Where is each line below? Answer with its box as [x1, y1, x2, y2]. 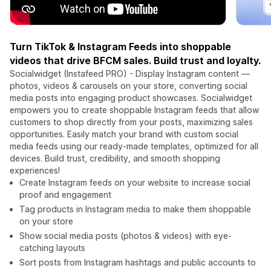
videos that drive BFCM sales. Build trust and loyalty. [10, 54, 261, 67]
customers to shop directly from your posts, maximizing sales [10, 117, 253, 128]
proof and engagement [19, 189, 111, 200]
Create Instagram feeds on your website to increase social [19, 177, 250, 188]
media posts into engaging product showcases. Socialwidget [10, 93, 252, 103]
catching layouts [19, 243, 85, 253]
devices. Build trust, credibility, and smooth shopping [10, 153, 220, 164]
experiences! [10, 165, 60, 176]
